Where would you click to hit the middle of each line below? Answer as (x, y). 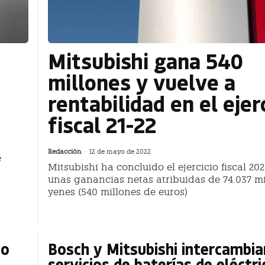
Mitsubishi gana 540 (146, 61)
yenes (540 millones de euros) (118, 192)
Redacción (64, 152)
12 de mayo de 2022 (120, 152)
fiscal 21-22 (102, 125)
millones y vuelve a (142, 82)
